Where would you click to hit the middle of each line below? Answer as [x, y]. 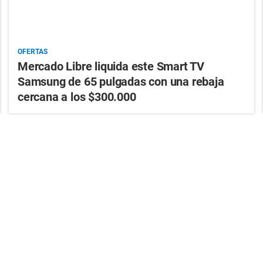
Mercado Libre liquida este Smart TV [111, 66]
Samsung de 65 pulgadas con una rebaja [121, 81]
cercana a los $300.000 [77, 97]
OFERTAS [32, 51]
